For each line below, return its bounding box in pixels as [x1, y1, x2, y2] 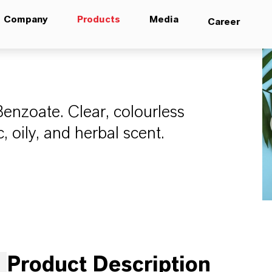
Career [207, 17, 240, 27]
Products [76, 15, 120, 24]
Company [3, 15, 48, 24]
